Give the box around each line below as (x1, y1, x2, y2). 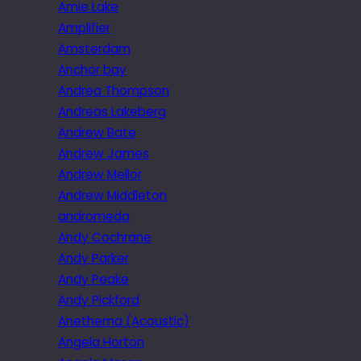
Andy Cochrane (58, 229, 151, 247)
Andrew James (58, 145, 149, 163)
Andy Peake (58, 271, 129, 288)
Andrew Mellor (58, 166, 142, 184)
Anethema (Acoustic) (58, 313, 189, 330)
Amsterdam (58, 40, 131, 58)
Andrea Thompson (58, 82, 169, 100)
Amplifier (58, 19, 110, 37)
